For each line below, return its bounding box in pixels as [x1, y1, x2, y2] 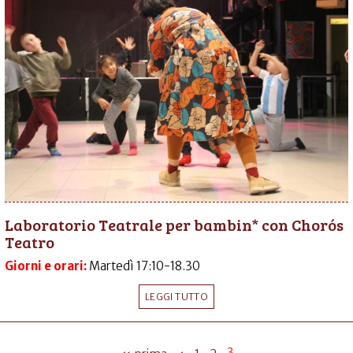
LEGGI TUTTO [145, 290, 208, 303]
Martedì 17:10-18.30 [89, 258, 200, 273]
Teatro [5, 230, 54, 253]
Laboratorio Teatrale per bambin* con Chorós [5, 213, 344, 236]
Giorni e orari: [5, 258, 89, 273]
